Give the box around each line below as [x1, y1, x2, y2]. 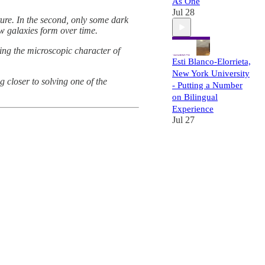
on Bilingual [172, 92, 218, 102]
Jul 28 [172, 7, 195, 17]
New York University [172, 69, 250, 78]
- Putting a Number [172, 80, 243, 90]
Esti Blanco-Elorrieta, [172, 57, 251, 66]
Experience [172, 104, 214, 114]
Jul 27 [172, 115, 195, 125]
